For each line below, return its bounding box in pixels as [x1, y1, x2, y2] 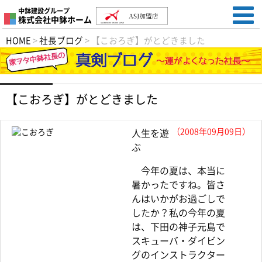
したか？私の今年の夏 [132, 208, 225, 218]
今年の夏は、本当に [132, 166, 225, 176]
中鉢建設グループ [18, 8, 70, 14]
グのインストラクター [132, 250, 225, 260]
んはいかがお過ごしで [132, 194, 225, 204]
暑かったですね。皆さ [132, 180, 225, 190]
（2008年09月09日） [172, 127, 250, 136]
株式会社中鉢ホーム [18, 16, 92, 24]
